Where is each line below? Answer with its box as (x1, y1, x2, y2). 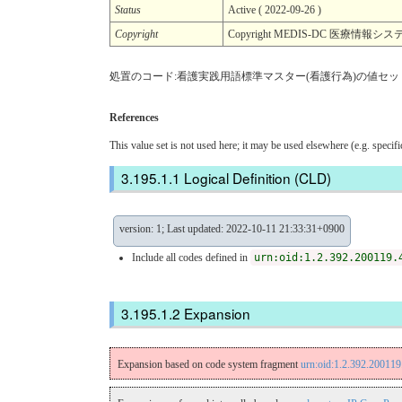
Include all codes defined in (132, 250, 250, 264)
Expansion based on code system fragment (118, 358, 301, 371)
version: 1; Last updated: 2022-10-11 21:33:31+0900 (119, 222, 345, 235)
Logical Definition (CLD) (183, 167, 331, 188)
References (109, 110, 159, 124)
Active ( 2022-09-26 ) (228, 3, 321, 16)
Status (115, 3, 141, 16)
